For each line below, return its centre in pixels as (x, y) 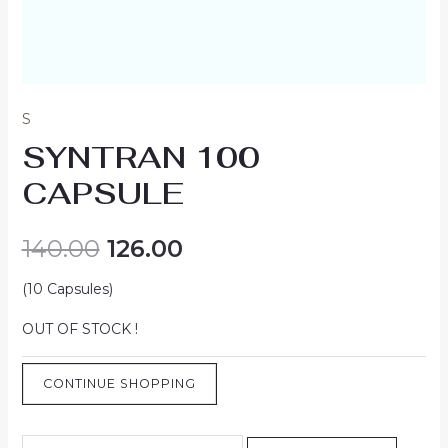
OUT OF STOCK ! (79, 328)
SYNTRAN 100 (140, 157)
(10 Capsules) (67, 288)
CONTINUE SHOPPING (119, 383)
